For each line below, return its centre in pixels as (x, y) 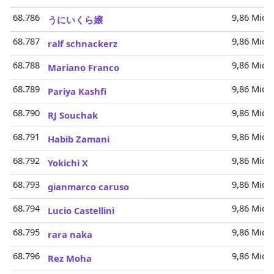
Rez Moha (70, 258)
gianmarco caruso (88, 187)
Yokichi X (68, 163)
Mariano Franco (83, 67)
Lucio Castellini (81, 210)
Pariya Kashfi (77, 91)
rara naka (70, 234)
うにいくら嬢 (75, 20)
